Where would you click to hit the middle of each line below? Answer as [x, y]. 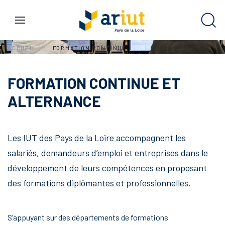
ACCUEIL [22, 48]
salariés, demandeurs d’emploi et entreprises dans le [108, 153]
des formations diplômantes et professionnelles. [99, 183]
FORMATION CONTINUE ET [94, 83]
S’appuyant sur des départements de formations [88, 217]
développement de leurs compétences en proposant [107, 168]
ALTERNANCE [54, 101]
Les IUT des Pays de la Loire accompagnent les [97, 138]
